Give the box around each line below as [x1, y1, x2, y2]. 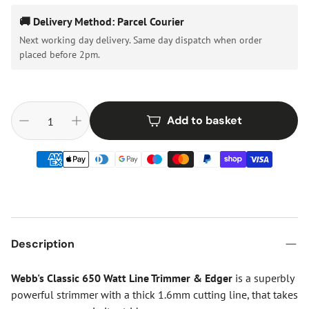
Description [11, 237, 74, 251]
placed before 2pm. [19, 48, 100, 61]
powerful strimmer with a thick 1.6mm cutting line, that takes [11, 288, 298, 301]
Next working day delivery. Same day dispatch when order [19, 33, 262, 46]
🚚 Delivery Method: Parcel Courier [19, 14, 184, 28]
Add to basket [166, 113, 242, 128]
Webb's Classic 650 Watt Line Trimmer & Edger [11, 271, 232, 285]
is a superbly [232, 271, 294, 285]
